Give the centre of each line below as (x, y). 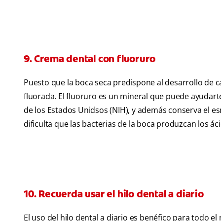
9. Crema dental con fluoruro (90, 59)
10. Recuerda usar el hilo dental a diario (114, 194)
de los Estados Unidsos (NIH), (77, 110)
